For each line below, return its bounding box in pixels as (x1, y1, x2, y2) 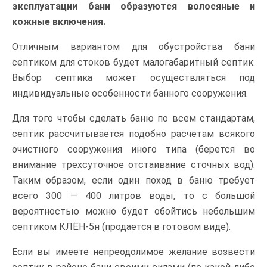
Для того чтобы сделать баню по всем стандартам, (12, 112, 255, 124)
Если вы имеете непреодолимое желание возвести (12, 246, 255, 257)
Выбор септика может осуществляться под (12, 72, 255, 83)
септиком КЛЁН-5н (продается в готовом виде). (12, 221, 231, 232)
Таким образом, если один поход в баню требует (12, 174, 255, 186)
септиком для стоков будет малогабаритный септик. (12, 56, 255, 68)
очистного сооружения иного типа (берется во (12, 143, 255, 155)
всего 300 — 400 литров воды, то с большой (12, 190, 255, 201)
